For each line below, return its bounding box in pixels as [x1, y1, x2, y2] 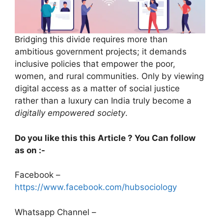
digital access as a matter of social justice [15, 83, 180, 94]
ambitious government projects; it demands [15, 47, 187, 57]
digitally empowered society [15, 108, 125, 118]
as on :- [15, 145, 45, 155]
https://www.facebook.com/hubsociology [15, 182, 177, 192]
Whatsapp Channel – [15, 207, 96, 217]
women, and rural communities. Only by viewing [15, 71, 204, 82]
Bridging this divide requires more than [15, 34, 167, 45]
